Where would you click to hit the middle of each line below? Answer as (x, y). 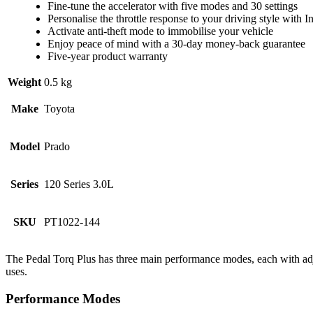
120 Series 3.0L (79, 184)
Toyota (59, 109)
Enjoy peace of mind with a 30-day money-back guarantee (176, 44)
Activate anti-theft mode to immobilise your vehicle (160, 31)
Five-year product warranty (108, 57)
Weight (24, 82)
